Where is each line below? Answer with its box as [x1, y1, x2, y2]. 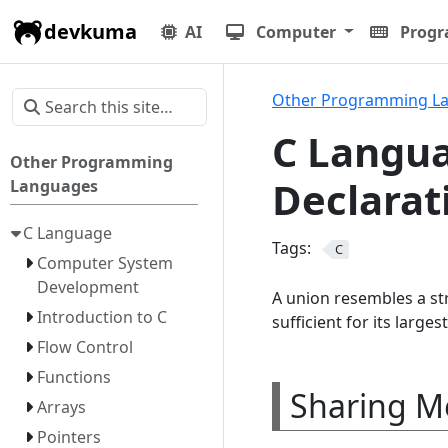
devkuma [44, 17, 137, 45]
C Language [23, 222, 113, 244]
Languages [10, 175, 99, 197]
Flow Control [36, 336, 133, 358]
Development [36, 276, 139, 298]
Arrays [36, 396, 86, 418]
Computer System [36, 252, 173, 274]
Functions [36, 366, 111, 388]
